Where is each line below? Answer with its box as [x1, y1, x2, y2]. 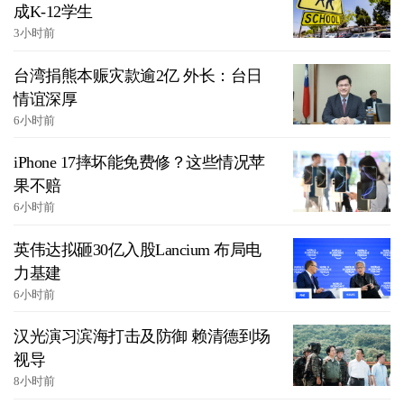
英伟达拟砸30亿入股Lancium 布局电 [14, 240, 262, 259]
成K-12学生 [14, 3, 93, 22]
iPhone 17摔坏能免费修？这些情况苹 [14, 153, 265, 172]
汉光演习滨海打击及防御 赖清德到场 [14, 327, 271, 346]
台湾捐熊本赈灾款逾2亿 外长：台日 [14, 66, 262, 85]
